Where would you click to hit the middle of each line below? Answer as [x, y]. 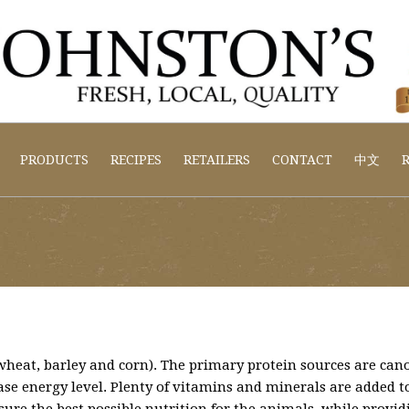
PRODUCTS [54, 160]
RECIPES [136, 160]
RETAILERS [216, 160]
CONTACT [302, 160]
